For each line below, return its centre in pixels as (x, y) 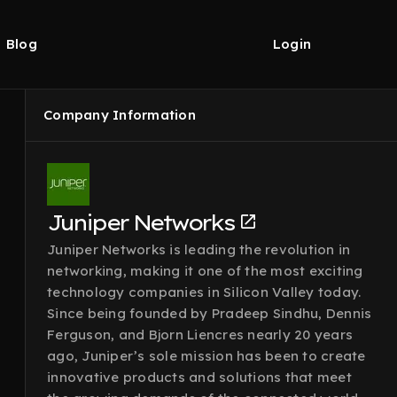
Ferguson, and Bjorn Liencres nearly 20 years (200, 335)
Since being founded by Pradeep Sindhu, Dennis (210, 313)
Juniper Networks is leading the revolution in (199, 249)
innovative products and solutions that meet (199, 377)
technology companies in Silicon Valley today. (204, 292)
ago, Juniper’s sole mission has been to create (206, 356)
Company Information (120, 115)
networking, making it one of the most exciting (205, 271)
